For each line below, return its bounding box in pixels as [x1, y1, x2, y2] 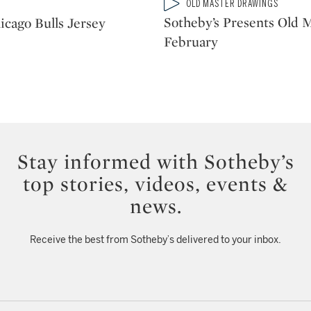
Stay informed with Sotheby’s [17, 149, 294, 175]
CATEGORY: [164, 3, 208, 16]
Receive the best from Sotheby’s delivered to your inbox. [30, 234, 281, 246]
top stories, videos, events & [23, 171, 288, 197]
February [164, 32, 218, 51]
